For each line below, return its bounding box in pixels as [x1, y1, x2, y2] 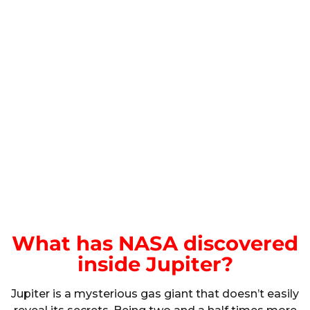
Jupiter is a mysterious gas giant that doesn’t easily [11, 286, 299, 300]
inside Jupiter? [77, 251, 233, 276]
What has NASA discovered [12, 230, 298, 255]
